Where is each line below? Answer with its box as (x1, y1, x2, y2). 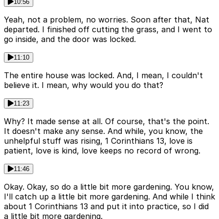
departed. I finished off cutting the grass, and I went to (4, 24, 212, 35)
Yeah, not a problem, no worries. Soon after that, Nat (4, 15, 209, 25)
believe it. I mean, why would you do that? (4, 80, 163, 90)
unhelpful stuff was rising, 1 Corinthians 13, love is (4, 136, 193, 146)
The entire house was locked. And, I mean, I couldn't (4, 70, 203, 81)
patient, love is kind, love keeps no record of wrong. (4, 146, 200, 156)
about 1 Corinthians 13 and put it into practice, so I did (4, 201, 209, 212)
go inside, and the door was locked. (4, 34, 136, 44)
